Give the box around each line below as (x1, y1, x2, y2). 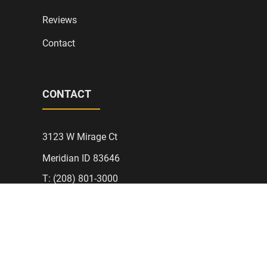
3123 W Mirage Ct (42, 131, 117, 142)
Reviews (42, 14, 77, 26)
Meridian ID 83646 (42, 152, 120, 164)
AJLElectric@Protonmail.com (42, 193, 165, 204)
